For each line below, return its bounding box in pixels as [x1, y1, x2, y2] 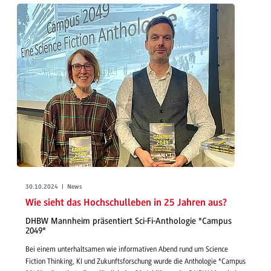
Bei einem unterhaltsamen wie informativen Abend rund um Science [25, 245, 228, 254]
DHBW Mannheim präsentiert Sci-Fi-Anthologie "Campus [25, 215, 232, 226]
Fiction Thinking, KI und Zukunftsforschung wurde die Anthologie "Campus [25, 257, 246, 266]
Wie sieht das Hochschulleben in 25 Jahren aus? [25, 198, 227, 209]
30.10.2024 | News [25, 183, 82, 191]
